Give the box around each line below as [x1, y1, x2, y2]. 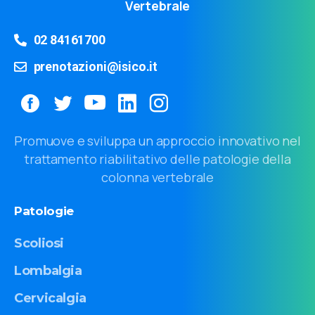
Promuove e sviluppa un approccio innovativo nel [14, 131, 301, 149]
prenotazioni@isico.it [33, 58, 158, 74]
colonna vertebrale [101, 168, 214, 186]
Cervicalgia [14, 290, 87, 307]
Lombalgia [14, 262, 82, 278]
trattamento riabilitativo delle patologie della [24, 150, 291, 167]
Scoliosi [14, 235, 65, 251]
